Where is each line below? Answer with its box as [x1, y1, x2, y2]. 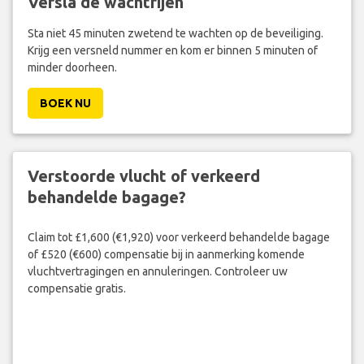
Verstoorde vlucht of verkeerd [27, 167, 260, 186]
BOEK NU [39, 97, 91, 110]
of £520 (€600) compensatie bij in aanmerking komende [27, 247, 305, 261]
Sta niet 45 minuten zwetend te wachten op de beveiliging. [27, 27, 323, 41]
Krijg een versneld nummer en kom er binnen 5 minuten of [27, 44, 318, 58]
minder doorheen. [27, 61, 117, 75]
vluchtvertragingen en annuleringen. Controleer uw [27, 264, 288, 278]
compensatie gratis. [27, 281, 126, 295]
